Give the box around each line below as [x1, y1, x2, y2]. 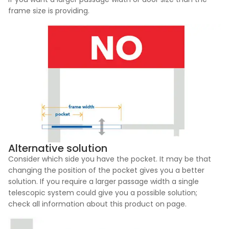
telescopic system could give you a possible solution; [8, 187, 197, 198]
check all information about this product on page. [8, 198, 187, 209]
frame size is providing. [8, 6, 89, 16]
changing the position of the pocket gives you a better [8, 165, 204, 175]
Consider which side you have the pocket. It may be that [8, 153, 211, 164]
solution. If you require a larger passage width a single [8, 176, 199, 187]
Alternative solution [8, 141, 107, 155]
